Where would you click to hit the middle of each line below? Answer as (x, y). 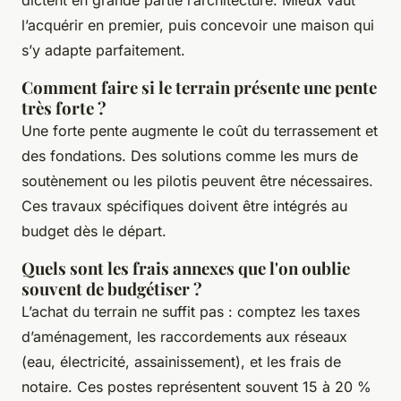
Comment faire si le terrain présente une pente (199, 87)
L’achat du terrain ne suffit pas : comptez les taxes (191, 311)
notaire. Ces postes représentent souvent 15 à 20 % (196, 386)
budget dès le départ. (94, 230)
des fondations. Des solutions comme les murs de (190, 155)
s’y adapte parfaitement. (103, 50)
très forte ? (64, 107)
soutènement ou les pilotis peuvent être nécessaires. (197, 180)
